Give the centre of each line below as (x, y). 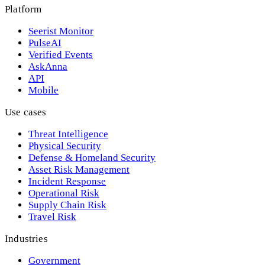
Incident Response (67, 182)
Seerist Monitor (61, 31)
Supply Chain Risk (67, 205)
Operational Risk (64, 193)
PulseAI (45, 43)
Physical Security (65, 146)
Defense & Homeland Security (92, 158)
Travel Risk (52, 217)
